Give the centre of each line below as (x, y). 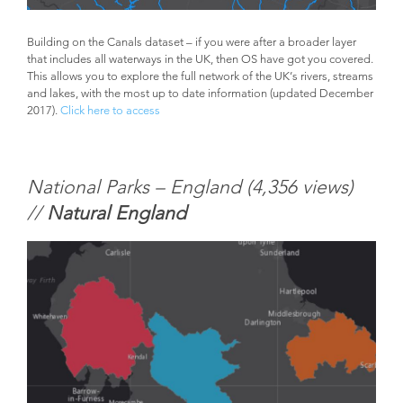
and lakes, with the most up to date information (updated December (200, 92)
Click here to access (110, 109)
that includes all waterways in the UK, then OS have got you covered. (200, 58)
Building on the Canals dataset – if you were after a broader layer (192, 41)
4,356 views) (303, 187)
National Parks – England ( (139, 187)
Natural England (114, 213)
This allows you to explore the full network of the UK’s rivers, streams (200, 75)
